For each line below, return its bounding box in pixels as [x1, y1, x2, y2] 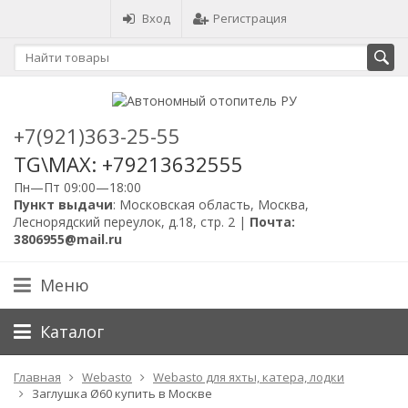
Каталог [40, 320, 104, 342]
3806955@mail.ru [14, 229, 122, 248]
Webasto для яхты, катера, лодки [153, 368, 344, 385]
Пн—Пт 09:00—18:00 [14, 178, 141, 196]
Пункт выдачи [14, 195, 113, 213]
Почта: [250, 212, 295, 230]
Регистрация [213, 10, 287, 26]
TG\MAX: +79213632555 [14, 149, 243, 178]
